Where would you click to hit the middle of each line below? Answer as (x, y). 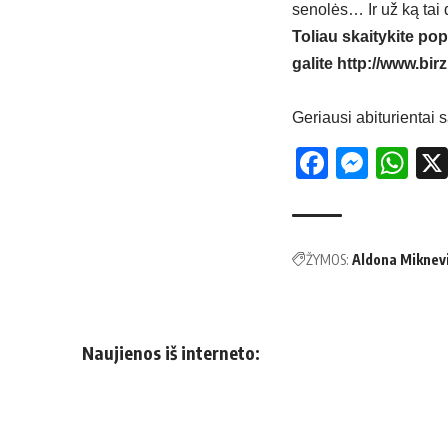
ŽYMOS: (327, 259)
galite (314, 63)
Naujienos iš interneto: (171, 352)
